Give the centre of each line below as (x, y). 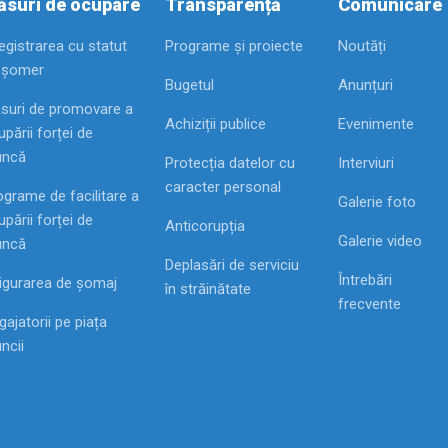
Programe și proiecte (234, 45)
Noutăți (362, 45)
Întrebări (365, 279)
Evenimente (376, 123)
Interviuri (366, 162)
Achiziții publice (215, 123)
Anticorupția (205, 225)
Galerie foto (377, 201)
